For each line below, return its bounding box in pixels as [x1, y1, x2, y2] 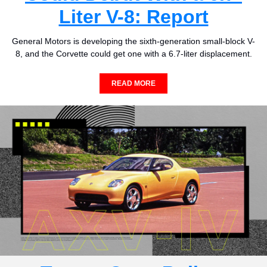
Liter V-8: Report [58, 6, 209, 28]
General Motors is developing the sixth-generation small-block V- [12, 36, 255, 46]
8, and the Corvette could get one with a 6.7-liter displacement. [15, 49, 252, 59]
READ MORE [111, 79, 156, 88]
